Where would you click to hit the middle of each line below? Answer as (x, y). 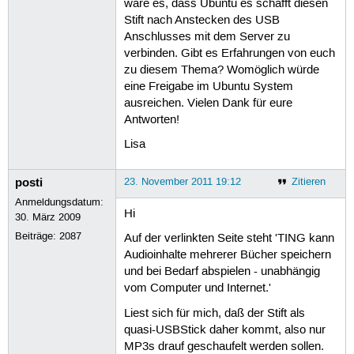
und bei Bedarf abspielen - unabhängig (222, 272)
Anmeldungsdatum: (60, 202)
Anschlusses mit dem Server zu (207, 37)
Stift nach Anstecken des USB (201, 20)
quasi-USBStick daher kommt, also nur (224, 330)
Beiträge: (38, 236)
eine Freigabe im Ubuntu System (208, 87)
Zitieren (308, 181)
